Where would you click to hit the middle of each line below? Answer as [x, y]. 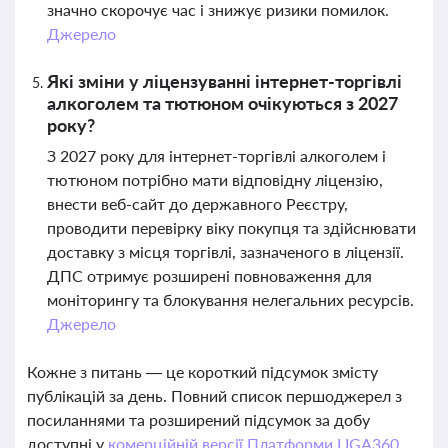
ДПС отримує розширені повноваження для [209, 275]
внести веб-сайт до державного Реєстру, [197, 203]
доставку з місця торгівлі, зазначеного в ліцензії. [225, 251]
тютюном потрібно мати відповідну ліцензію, [215, 179]
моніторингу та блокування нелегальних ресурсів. [230, 299]
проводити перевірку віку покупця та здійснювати [231, 227]
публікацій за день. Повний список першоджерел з [214, 395]
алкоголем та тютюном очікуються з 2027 [222, 103]
